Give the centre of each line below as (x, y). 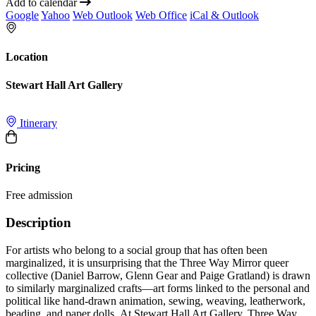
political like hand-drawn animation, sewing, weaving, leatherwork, (156, 300)
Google (22, 16)
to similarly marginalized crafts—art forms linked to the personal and (158, 288)
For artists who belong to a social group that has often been (136, 250)
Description (38, 223)
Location (27, 57)
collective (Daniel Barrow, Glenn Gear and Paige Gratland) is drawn (158, 275)
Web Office (161, 16)
